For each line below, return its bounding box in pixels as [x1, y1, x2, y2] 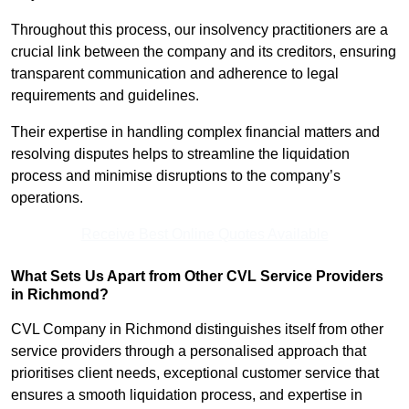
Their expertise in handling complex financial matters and [11, 124, 380, 141]
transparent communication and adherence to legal [11, 66, 339, 82]
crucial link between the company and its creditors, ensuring [11, 44, 396, 60]
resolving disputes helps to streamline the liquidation [11, 146, 350, 163]
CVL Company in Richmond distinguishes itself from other [11, 321, 383, 338]
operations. [11, 190, 83, 206]
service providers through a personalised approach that [11, 343, 366, 360]
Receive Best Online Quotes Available [80, 226, 329, 243]
